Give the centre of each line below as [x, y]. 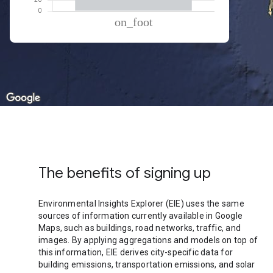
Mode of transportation [69, 49]
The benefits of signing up [125, 173]
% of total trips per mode [108, 37]
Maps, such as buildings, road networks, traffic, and [140, 228]
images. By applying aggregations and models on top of [148, 240]
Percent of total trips [153, 49]
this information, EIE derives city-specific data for [136, 252]
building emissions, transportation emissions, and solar [147, 264]
